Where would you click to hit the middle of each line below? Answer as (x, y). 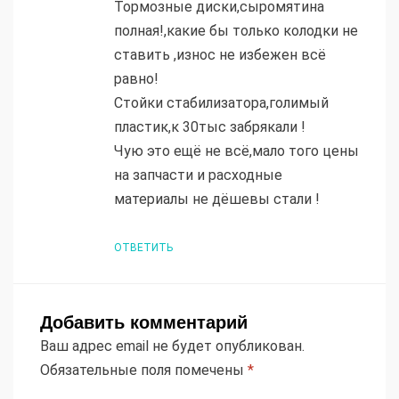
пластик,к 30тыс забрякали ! (210, 127)
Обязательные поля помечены (144, 370)
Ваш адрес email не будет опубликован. (172, 346)
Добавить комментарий (144, 323)
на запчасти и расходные (198, 175)
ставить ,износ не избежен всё (220, 55)
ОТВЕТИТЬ (143, 248)
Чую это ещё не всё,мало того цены (236, 151)
